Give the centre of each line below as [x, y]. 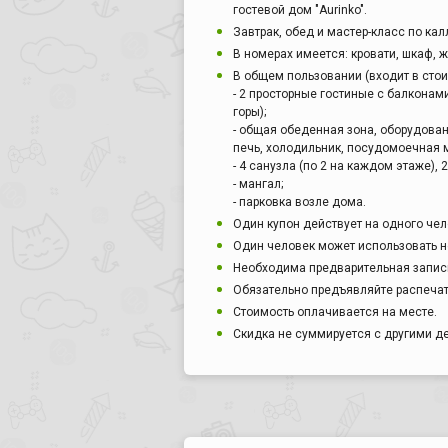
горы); [249, 112]
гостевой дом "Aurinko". [300, 10]
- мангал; [258, 184]
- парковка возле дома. [299, 202]
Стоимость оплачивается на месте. [335, 312]
